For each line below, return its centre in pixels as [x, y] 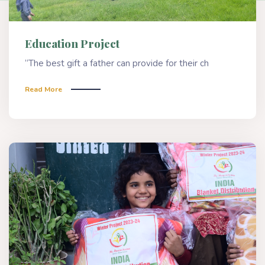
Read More [43, 89]
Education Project [72, 44]
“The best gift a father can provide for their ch [117, 63]
